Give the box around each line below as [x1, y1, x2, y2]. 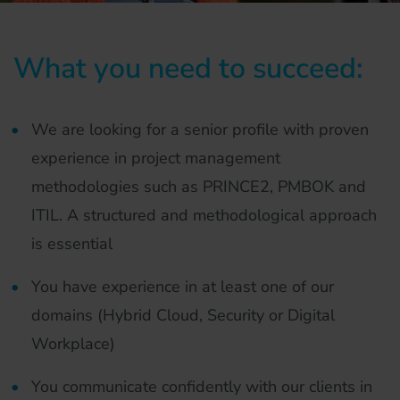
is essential [31, 233, 112, 254]
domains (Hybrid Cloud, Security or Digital [31, 304, 335, 326]
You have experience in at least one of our [31, 276, 334, 297]
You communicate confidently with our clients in [31, 376, 372, 397]
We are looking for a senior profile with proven [31, 119, 369, 140]
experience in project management [31, 147, 280, 169]
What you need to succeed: [13, 49, 363, 87]
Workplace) [31, 333, 115, 354]
